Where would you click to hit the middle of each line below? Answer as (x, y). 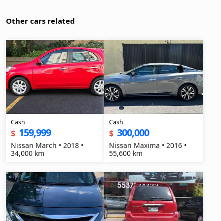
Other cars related (40, 21)
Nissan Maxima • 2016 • (148, 145)
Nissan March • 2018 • (47, 145)
